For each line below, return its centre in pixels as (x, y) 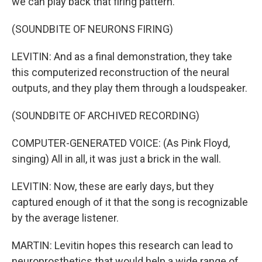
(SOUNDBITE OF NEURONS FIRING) (92, 29)
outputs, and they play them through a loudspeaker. (130, 88)
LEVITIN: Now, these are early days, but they (113, 186)
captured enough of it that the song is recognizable (130, 202)
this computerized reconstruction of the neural (120, 72)
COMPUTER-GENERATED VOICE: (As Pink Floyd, (121, 143)
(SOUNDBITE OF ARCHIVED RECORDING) (106, 116)
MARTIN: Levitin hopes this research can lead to (122, 245)
